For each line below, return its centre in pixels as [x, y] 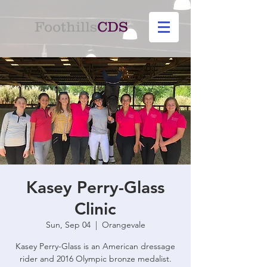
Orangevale [123, 225]
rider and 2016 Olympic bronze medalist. [95, 259]
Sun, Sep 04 [68, 225]
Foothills [66, 27]
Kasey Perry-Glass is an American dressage [95, 246]
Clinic [95, 209]
